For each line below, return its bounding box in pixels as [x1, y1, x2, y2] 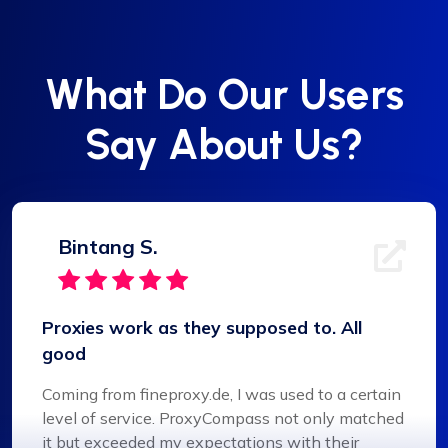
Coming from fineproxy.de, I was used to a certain [42, 384, 401, 405]
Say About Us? [84, 119, 364, 171]
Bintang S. [58, 234, 158, 260]
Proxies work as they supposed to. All [42, 316, 362, 339]
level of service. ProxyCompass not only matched [42, 408, 404, 429]
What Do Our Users [44, 69, 404, 121]
